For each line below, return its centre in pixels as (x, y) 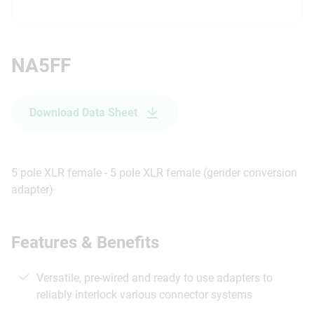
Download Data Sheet (83, 112)
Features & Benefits (85, 242)
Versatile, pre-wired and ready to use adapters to (155, 278)
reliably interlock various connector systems (144, 295)
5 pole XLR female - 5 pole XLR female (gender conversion (154, 172)
